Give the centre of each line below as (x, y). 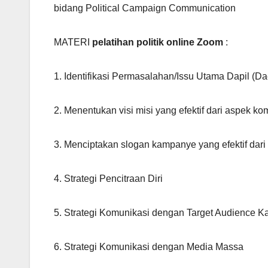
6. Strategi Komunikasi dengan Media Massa (149, 247)
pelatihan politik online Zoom (158, 42)
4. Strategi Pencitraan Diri (108, 179)
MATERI (73, 42)
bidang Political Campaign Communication (145, 8)
